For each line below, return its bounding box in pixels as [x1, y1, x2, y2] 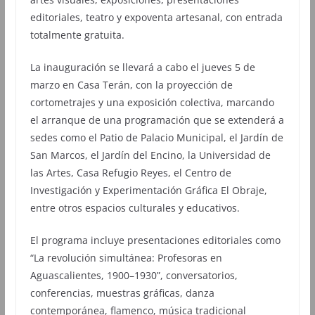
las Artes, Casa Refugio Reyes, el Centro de [30, 165, 231, 179]
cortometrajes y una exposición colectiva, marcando [30, 95, 274, 109]
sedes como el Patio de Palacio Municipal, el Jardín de [30, 130, 283, 144]
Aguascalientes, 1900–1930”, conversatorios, [30, 268, 238, 282]
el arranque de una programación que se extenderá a [30, 112, 284, 127]
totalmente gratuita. [30, 27, 124, 41]
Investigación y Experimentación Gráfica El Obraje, [30, 183, 267, 197]
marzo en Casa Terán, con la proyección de [30, 77, 233, 91]
